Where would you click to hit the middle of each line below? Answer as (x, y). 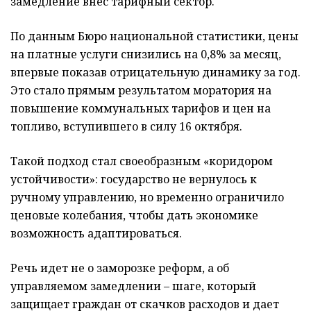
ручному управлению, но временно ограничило (147, 197)
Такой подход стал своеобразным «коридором (142, 161)
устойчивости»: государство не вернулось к (134, 179)
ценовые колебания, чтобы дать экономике (134, 215)
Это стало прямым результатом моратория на (141, 90)
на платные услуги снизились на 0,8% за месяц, (146, 54)
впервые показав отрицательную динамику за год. (155, 72)
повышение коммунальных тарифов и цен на (141, 108)
